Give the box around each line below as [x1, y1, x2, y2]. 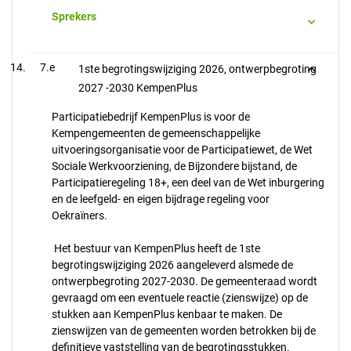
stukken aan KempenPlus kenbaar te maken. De [52, 308, 282, 320]
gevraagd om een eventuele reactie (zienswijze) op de [52, 291, 308, 304]
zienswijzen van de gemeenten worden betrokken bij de [52, 324, 316, 337]
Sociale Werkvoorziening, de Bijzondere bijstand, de [52, 160, 297, 172]
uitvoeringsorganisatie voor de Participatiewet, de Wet [52, 143, 313, 156]
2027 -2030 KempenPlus [78, 81, 197, 94]
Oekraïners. [52, 209, 107, 222]
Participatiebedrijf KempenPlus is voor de [52, 110, 250, 123]
